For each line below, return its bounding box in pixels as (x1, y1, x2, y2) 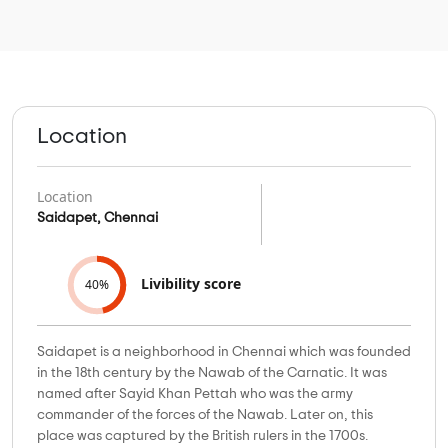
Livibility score (141, 273, 241, 293)
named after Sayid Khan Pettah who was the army (37, 386, 353, 401)
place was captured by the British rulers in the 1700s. (37, 428, 368, 443)
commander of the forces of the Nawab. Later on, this (37, 407, 373, 422)
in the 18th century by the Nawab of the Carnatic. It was (37, 365, 387, 380)
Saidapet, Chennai (37, 210, 158, 225)
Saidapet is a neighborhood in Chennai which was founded (37, 344, 411, 359)
